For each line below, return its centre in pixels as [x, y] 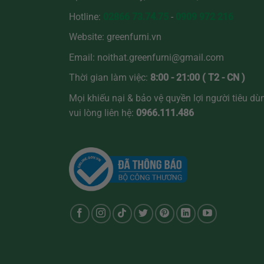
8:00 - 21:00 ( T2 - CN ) [197, 78]
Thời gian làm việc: [108, 78]
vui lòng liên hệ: [103, 113]
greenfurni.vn [134, 37]
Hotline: [86, 16]
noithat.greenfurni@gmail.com [161, 57]
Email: [83, 57]
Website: [88, 37]
